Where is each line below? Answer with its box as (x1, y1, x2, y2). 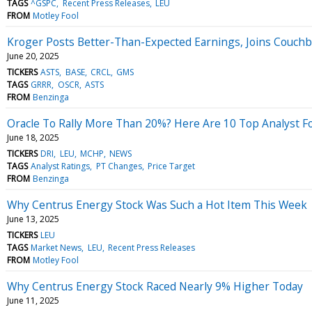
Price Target (147, 159, 195, 172)
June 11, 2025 (7, 294, 59, 306)
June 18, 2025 (7, 131, 59, 143)
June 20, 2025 (7, 49, 59, 62)
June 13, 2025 (7, 212, 59, 225)
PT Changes (95, 159, 142, 172)
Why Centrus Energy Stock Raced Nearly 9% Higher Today (7, 278, 303, 294)
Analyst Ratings (31, 159, 91, 172)
